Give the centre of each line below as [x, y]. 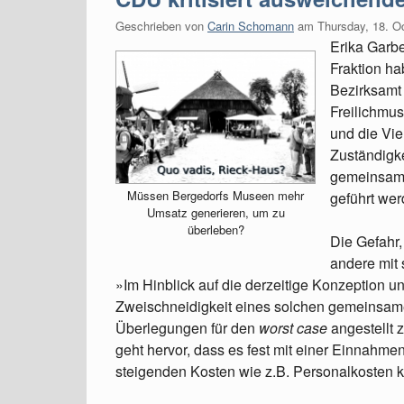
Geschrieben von [161, 26]
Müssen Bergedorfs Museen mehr [216, 195]
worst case [293, 328]
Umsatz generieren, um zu [216, 212]
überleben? [216, 229]
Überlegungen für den [187, 328]
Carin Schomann [251, 26]
